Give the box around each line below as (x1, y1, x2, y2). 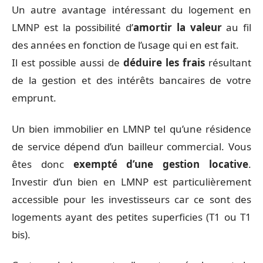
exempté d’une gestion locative (73, 157, 249, 171)
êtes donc (12, 157, 73, 171)
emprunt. (12, 91, 56, 104)
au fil (221, 21, 251, 34)
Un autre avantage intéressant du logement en (12, 3, 251, 16)
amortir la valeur (133, 21, 222, 34)
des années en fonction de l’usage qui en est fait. (12, 38, 239, 52)
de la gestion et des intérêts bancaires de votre (12, 73, 251, 87)
